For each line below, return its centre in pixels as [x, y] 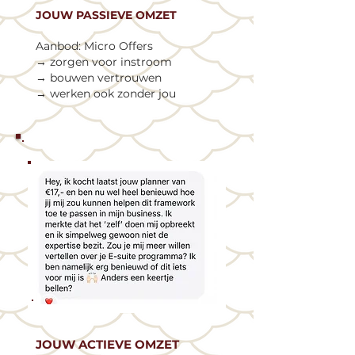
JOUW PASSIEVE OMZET [106, 15]
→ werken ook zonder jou [106, 94]
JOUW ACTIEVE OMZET [107, 344]
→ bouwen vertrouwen [99, 78]
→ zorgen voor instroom [104, 62]
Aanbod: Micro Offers [94, 46]
